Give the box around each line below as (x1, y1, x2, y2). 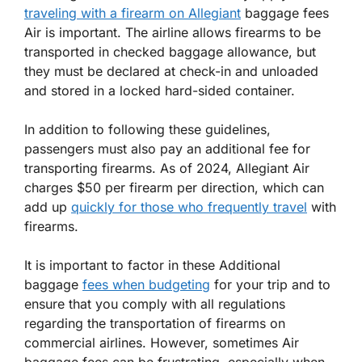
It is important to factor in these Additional (24, 257, 280, 274)
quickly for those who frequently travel (71, 199, 307, 216)
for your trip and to (210, 276, 330, 293)
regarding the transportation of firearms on (24, 315, 285, 332)
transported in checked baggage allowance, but (24, 44, 316, 61)
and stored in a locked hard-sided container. (24, 82, 295, 99)
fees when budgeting (82, 276, 210, 293)
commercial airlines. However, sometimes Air (24, 335, 299, 351)
